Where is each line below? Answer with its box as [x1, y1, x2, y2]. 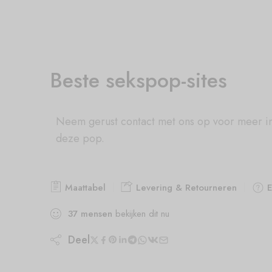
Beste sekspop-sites [50, 65, 227, 95]
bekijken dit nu [112, 206, 169, 220]
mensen [81, 206, 112, 220]
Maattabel [62, 180, 106, 194]
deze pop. [56, 130, 104, 146]
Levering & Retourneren [133, 180, 237, 194]
